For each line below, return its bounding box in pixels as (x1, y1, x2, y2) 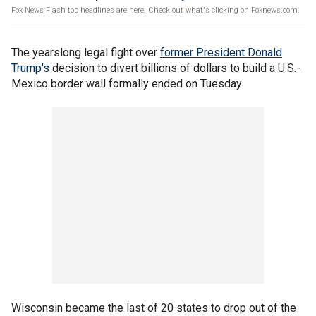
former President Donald (160, 46, 282, 59)
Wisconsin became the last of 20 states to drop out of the (11, 301, 296, 315)
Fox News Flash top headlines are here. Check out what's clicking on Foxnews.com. (11, 6, 300, 15)
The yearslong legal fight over (11, 46, 160, 59)
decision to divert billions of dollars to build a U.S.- (49, 61, 300, 75)
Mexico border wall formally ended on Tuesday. (11, 77, 243, 90)
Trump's (11, 61, 49, 75)
